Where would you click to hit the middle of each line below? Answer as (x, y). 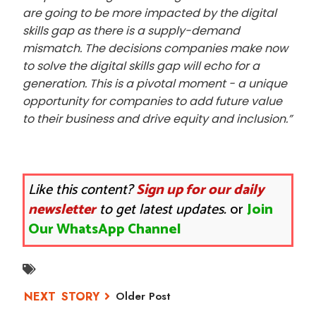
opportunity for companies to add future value (152, 101)
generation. (55, 84)
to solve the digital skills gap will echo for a (141, 66)
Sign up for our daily (200, 190)
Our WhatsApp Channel (105, 230)
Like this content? (82, 190)
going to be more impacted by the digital (160, 13)
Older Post (143, 296)
